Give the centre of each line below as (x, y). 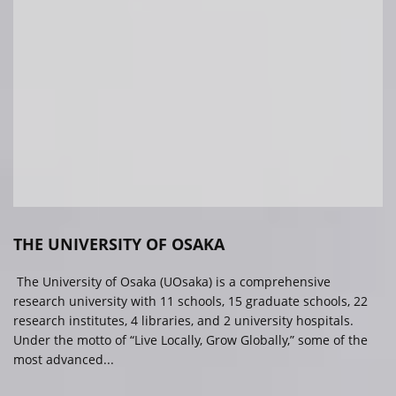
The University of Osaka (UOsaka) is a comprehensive (172, 281)
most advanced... (64, 359)
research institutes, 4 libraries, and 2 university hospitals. (183, 320)
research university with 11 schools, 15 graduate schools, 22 (190, 301)
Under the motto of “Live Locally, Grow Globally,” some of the (190, 339)
